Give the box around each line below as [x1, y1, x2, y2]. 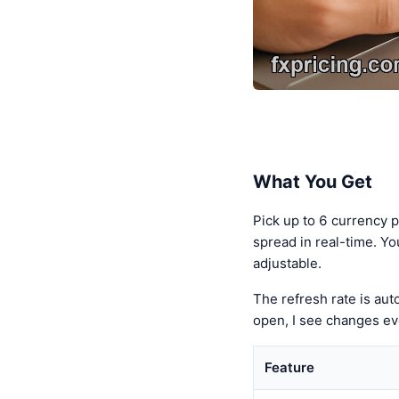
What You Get [253, 170, 372, 192]
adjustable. [253, 254, 322, 272]
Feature [265, 358, 314, 376]
